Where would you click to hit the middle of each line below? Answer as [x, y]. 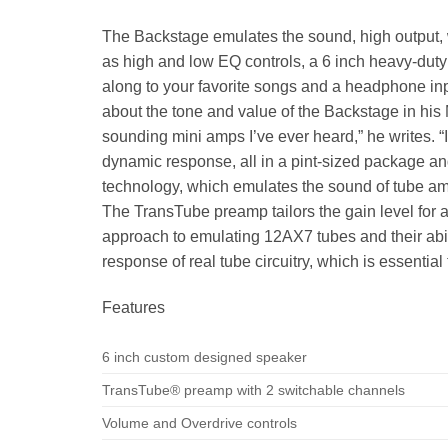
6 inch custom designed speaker [204, 356]
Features [133, 308]
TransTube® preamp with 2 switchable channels [253, 389]
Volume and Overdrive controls [199, 422]
